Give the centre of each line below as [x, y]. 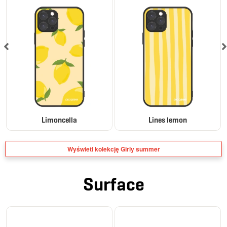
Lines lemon [168, 120]
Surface [113, 184]
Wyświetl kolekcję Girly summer [113, 149]
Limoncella [59, 120]
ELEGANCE [138, 215]
